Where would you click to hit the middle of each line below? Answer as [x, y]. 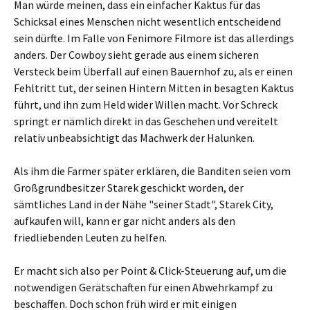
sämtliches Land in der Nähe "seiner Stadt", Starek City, [144, 204]
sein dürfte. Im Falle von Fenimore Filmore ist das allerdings [154, 38]
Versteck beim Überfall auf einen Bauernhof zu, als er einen [153, 71]
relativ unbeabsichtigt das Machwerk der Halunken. [134, 138]
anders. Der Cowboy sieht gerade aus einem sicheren [136, 55]
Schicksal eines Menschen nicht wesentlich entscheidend [147, 21]
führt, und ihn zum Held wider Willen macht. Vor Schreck [146, 104]
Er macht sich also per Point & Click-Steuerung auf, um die [150, 271]
